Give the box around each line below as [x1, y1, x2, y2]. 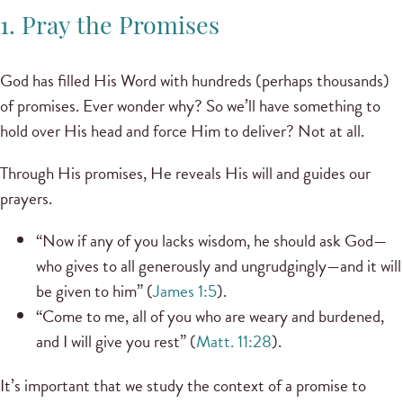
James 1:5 [153, 278, 217, 305]
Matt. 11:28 [196, 328, 272, 355]
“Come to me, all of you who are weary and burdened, [36, 303, 384, 330]
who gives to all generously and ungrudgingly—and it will [36, 253, 401, 280]
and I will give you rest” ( [36, 328, 196, 355]
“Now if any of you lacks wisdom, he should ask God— [36, 228, 387, 255]
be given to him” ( [36, 278, 153, 305]
